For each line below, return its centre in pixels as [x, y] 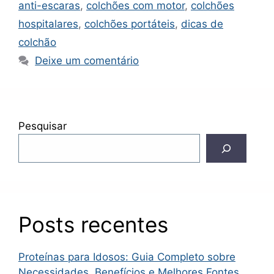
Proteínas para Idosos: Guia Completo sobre [127, 257]
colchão [37, 43]
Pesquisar [43, 126]
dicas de [202, 24]
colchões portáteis [130, 24]
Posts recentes [93, 225]
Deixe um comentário [87, 61]
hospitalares [48, 24]
